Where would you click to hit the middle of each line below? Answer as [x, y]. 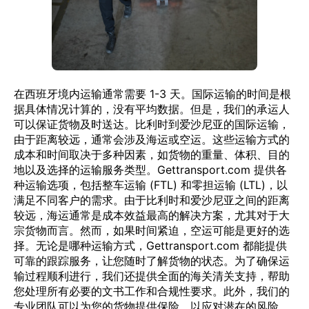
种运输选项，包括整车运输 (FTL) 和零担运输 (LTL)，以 [151, 185]
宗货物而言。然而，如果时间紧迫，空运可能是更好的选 [152, 230]
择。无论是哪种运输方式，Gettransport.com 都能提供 [150, 246]
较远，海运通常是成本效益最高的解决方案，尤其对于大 [152, 215]
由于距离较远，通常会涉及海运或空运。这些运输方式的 [152, 139]
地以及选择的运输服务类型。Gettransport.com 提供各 [150, 170]
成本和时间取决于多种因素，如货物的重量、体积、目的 [152, 154]
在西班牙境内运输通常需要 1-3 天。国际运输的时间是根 [152, 94]
